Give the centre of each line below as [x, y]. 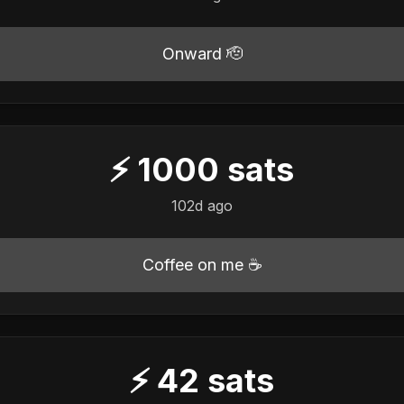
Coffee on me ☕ [202, 264]
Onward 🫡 [202, 53]
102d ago [202, 205]
